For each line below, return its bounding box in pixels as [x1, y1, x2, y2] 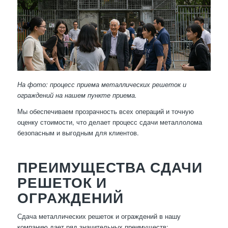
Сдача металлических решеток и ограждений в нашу [17, 211, 181, 221]
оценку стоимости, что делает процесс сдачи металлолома [17, 117, 202, 127]
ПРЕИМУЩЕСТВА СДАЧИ [17, 158, 203, 176]
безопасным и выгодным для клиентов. [17, 128, 139, 138]
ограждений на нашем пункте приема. [17, 90, 137, 100]
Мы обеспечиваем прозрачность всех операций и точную [17, 106, 194, 117]
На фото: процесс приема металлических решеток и [17, 79, 186, 90]
